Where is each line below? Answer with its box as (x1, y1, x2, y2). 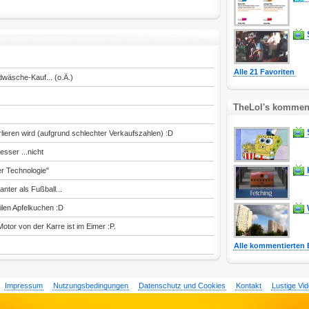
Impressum (4, 281, 43, 290)
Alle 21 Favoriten (234, 68, 295, 76)
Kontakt (235, 281, 261, 290)
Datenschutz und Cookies (138, 281, 226, 290)
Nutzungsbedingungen (52, 281, 128, 290)
